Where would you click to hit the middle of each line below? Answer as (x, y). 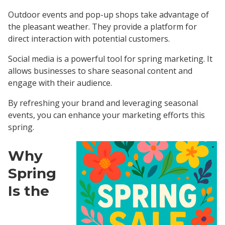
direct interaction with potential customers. (89, 38)
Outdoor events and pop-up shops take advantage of (108, 14)
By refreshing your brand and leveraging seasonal (103, 103)
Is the (29, 191)
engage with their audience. (60, 83)
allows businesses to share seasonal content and (100, 71)
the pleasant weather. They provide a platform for (102, 26)
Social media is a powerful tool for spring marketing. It (110, 59)
